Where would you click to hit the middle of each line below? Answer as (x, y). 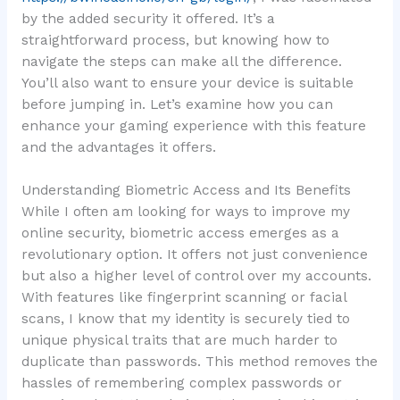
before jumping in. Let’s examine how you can (177, 104)
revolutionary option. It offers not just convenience (194, 255)
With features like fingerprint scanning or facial (183, 298)
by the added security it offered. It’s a (148, 18)
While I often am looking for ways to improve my (185, 212)
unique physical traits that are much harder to (179, 341)
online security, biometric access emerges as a (180, 233)
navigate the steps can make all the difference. (181, 61)
